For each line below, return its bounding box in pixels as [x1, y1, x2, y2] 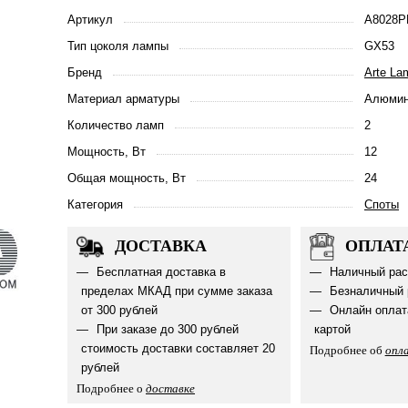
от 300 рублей [81, 303, 158, 317]
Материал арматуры [67, 92, 179, 106]
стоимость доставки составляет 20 [81, 342, 275, 355]
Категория [67, 198, 123, 211]
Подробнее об [309, 343, 385, 357]
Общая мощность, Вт [67, 171, 186, 185]
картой [313, 322, 351, 336]
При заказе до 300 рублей [93, 322, 239, 336]
